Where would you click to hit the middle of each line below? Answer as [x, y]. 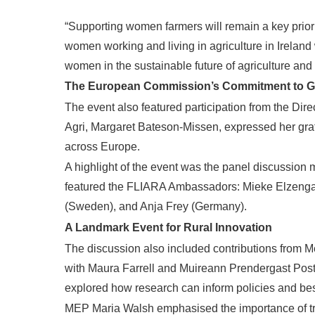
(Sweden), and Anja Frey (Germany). [156, 207]
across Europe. [104, 146]
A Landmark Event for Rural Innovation [168, 227]
